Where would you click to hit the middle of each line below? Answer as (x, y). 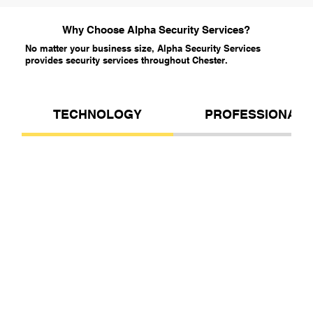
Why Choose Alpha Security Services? (156, 30)
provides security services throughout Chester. (126, 60)
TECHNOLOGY (97, 115)
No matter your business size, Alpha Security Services (143, 49)
